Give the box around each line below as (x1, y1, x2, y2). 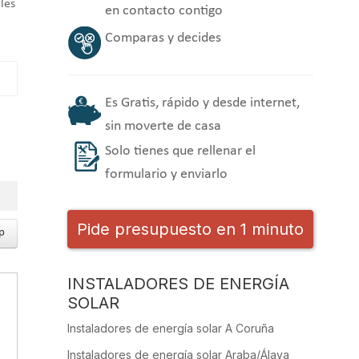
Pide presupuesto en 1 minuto (77, 220, 304, 239)
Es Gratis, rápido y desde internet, (105, 96, 300, 110)
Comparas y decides (105, 31, 221, 45)
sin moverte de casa (105, 119, 221, 133)
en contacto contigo (105, 4, 223, 18)
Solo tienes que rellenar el (105, 144, 256, 158)
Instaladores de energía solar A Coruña (67, 321, 274, 335)
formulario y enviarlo (105, 167, 228, 181)
